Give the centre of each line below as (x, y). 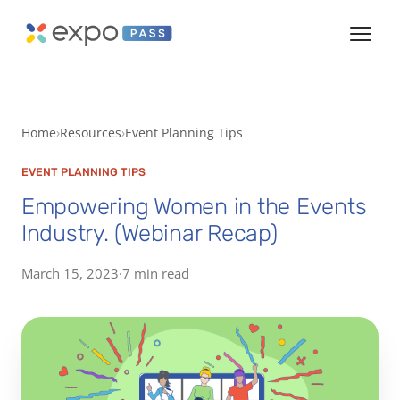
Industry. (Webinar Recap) (150, 233)
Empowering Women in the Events (194, 206)
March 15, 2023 (70, 273)
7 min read (156, 273)
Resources (91, 133)
